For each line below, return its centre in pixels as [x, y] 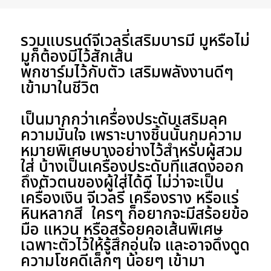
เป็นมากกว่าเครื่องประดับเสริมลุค [124, 119]
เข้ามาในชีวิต [60, 88]
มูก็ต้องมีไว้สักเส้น [77, 57]
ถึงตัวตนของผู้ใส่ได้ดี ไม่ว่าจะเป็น [122, 182]
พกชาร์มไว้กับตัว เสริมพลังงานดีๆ [127, 72]
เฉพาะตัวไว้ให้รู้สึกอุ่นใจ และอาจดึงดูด [135, 245]
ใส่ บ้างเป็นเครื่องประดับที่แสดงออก [132, 167]
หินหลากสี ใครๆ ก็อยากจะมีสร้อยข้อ [135, 214]
